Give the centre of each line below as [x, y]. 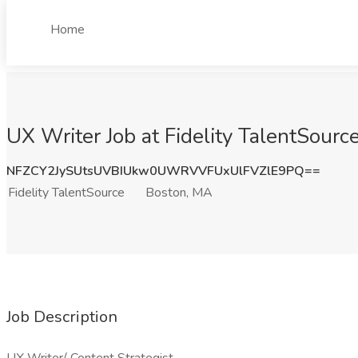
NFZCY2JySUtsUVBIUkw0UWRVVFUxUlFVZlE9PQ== [163, 171]
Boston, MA [179, 193]
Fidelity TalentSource [66, 193]
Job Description [62, 317]
